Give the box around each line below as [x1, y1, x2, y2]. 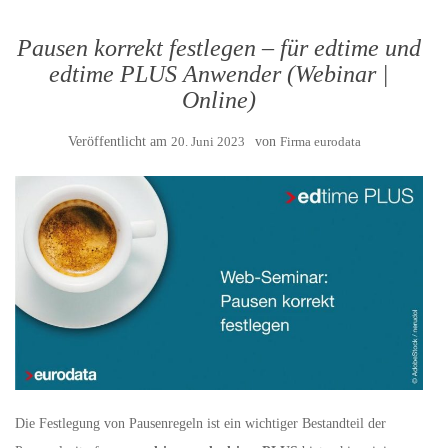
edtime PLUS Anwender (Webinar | [49, 61, 389, 87]
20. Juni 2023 [170, 134, 245, 149]
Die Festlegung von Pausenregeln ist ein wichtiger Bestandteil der [15, 416, 386, 432]
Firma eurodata [279, 134, 361, 149]
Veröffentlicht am [67, 134, 171, 149]
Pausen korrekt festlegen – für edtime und [17, 35, 421, 61]
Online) [182, 87, 256, 113]
